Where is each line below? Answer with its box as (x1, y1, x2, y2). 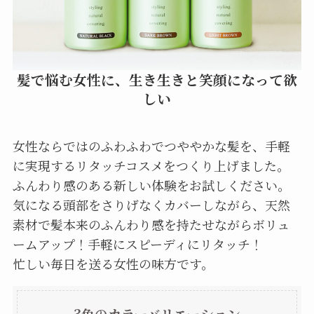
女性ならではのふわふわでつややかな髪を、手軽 (12, 136, 290, 155)
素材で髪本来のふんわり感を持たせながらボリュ (12, 214, 289, 233)
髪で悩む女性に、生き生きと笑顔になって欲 (17, 69, 297, 90)
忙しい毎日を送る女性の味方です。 (12, 254, 214, 273)
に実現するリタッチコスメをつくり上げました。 (12, 156, 289, 175)
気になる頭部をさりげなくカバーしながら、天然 (12, 195, 290, 214)
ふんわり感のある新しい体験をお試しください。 (12, 175, 290, 194)
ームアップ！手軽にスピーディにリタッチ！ (12, 234, 263, 253)
